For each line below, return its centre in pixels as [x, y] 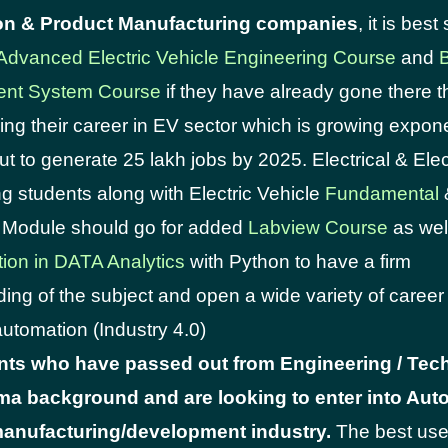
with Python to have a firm [298, 261]
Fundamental [382, 193]
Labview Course [318, 227]
